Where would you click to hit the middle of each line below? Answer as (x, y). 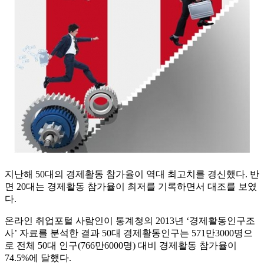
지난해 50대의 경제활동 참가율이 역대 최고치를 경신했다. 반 (132, 174)
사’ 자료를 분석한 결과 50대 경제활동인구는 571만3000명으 (129, 233)
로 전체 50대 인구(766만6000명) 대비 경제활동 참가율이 (121, 246)
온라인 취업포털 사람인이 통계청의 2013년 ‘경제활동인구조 (130, 221)
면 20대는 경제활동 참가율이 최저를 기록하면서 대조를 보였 (131, 187)
